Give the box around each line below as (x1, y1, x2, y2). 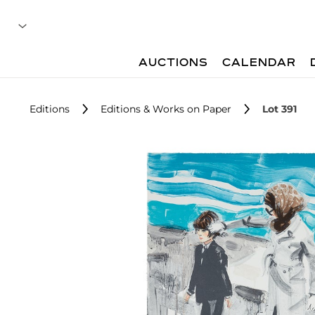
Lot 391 (262, 103, 297, 115)
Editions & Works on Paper (101, 103, 231, 115)
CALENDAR (222, 58, 297, 69)
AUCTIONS (139, 58, 209, 69)
